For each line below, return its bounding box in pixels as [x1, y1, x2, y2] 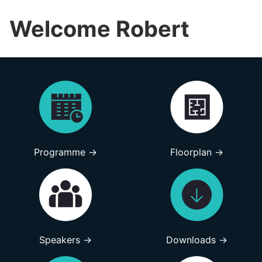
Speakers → [39, 234, 92, 246]
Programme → [34, 146, 97, 158]
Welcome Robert [9, 15, 189, 42]
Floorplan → [170, 146, 223, 158]
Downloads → [166, 234, 227, 246]
